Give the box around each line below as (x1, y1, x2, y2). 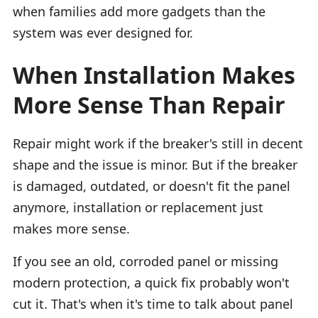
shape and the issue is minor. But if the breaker (13, 155, 297, 173)
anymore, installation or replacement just (13, 198, 263, 216)
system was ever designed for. (13, 23, 193, 41)
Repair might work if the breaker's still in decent (13, 134, 303, 152)
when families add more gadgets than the (13, 2, 265, 20)
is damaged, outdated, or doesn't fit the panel (13, 177, 290, 194)
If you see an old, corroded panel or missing (13, 252, 278, 270)
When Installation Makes (13, 59, 295, 90)
